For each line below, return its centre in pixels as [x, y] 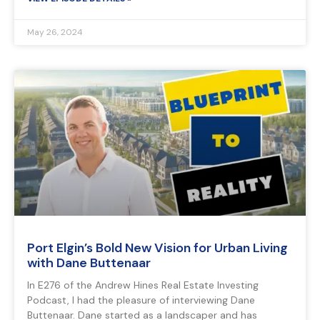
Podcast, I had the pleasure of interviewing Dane [141, 300]
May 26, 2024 [55, 32]
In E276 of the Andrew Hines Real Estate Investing [143, 285]
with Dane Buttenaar [89, 263]
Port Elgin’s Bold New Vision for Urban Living [157, 248]
